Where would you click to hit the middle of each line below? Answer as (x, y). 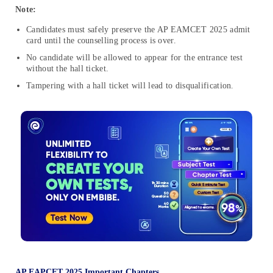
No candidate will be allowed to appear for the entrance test (134, 57)
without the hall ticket (66, 68)
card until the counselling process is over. (101, 40)
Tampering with (55, 85)
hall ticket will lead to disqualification (162, 85)
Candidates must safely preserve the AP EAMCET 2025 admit (138, 29)
